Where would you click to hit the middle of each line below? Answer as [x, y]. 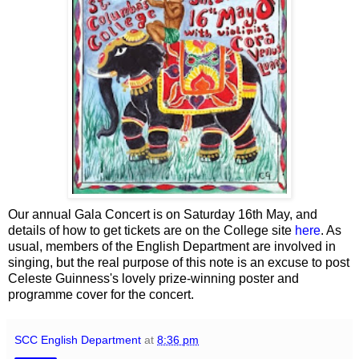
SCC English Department [78, 339]
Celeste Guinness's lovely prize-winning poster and [153, 278]
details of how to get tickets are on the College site [151, 230]
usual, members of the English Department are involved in [172, 246]
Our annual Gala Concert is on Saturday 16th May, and [163, 214]
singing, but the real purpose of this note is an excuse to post [179, 262]
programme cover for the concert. [101, 294]
